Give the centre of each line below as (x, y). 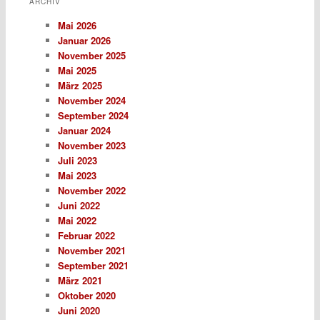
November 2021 (91, 251)
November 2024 (91, 101)
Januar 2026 (84, 41)
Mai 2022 (77, 221)
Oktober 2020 (86, 296)
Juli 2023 (77, 161)
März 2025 (80, 86)
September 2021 (93, 266)
